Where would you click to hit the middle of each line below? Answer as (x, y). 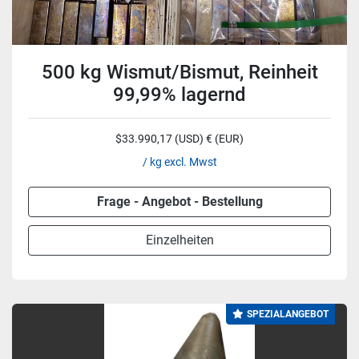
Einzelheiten (179, 240)
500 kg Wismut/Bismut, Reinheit (179, 72)
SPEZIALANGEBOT (288, 314)
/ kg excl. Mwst (179, 162)
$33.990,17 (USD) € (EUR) (179, 139)
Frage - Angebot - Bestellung (179, 202)
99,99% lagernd (179, 95)
